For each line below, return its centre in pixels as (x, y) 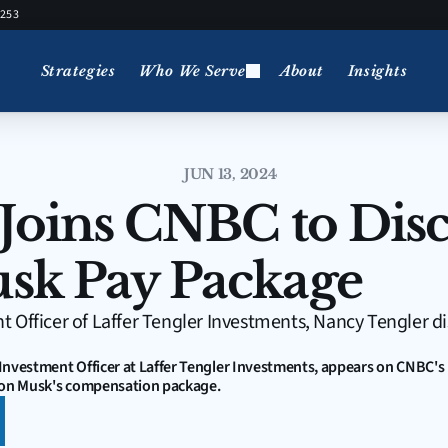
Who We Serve (193, 71)
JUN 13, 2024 (230, 174)
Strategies (78, 71)
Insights (377, 71)
